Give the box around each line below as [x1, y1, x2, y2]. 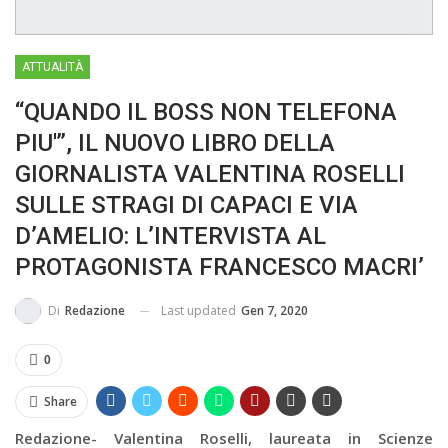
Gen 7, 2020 [241, 301, 308, 319]
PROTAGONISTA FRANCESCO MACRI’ [15, 252, 424, 281]
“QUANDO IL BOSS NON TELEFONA [15, 97, 397, 126]
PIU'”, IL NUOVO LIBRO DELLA [15, 128, 335, 157]
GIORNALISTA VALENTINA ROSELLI [15, 159, 405, 188]
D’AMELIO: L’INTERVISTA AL [15, 221, 326, 250]
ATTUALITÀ [22, 59, 83, 74]
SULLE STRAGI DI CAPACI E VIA [15, 190, 358, 219]
